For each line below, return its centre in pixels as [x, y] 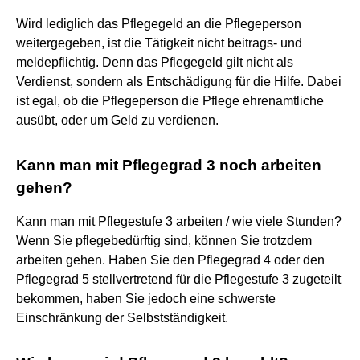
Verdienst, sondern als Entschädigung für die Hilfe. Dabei [179, 81]
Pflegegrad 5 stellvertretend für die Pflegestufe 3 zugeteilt [178, 279]
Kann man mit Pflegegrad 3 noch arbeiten [169, 165]
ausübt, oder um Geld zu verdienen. [117, 120]
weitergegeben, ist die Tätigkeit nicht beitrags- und [159, 43]
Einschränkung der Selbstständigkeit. [122, 317]
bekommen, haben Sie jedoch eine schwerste [146, 298]
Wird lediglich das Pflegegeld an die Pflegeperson [159, 23]
